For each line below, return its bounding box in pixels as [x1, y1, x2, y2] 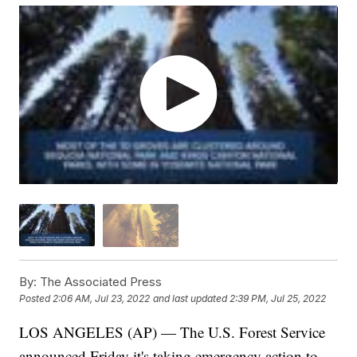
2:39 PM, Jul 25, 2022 [229, 292, 327, 305]
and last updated [153, 292, 228, 305]
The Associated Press [37, 273, 163, 289]
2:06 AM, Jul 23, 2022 [53, 292, 151, 305]
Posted [19, 292, 53, 305]
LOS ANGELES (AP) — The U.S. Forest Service [19, 321, 326, 342]
